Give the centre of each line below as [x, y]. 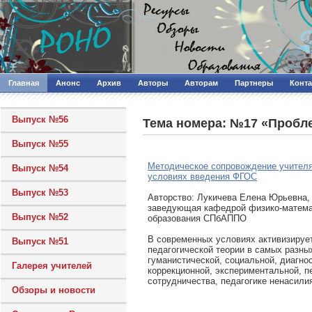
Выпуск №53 [40, 193]
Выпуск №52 [40, 217]
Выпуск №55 [40, 144]
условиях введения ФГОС [202, 177]
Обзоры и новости [54, 290]
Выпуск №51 [40, 241]
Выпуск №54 [40, 168]
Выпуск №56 [40, 119]
